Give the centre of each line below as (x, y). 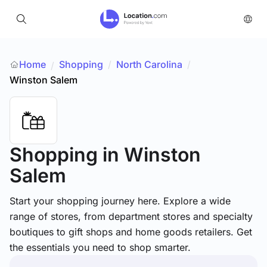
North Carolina (149, 64)
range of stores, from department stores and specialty (131, 216)
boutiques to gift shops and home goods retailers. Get (131, 232)
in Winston (152, 155)
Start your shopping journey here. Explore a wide (120, 201)
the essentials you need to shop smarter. (100, 247)
